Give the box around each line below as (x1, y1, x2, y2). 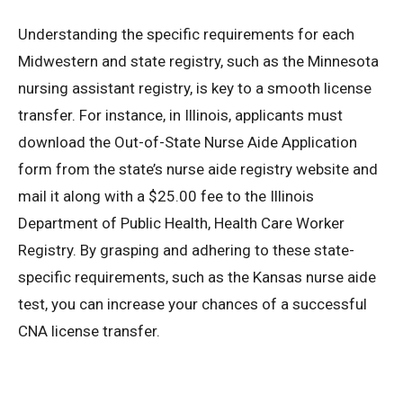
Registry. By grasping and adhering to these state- (18, 240, 354, 259)
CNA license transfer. (18, 321, 160, 340)
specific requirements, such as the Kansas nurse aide (18, 267, 376, 286)
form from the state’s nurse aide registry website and (18, 159, 378, 178)
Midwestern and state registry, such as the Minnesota (18, 51, 379, 70)
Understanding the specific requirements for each (18, 24, 354, 43)
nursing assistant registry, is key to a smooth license (18, 78, 372, 97)
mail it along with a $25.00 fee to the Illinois (18, 186, 314, 205)
